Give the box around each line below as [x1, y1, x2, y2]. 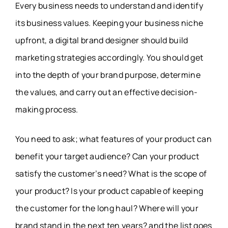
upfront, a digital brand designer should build [15, 35, 188, 46]
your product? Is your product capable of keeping [15, 185, 204, 197]
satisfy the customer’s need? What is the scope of [15, 168, 207, 180]
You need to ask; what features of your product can [15, 133, 212, 145]
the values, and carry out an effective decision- [15, 87, 198, 98]
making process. [15, 104, 78, 116]
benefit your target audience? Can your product [15, 151, 199, 162]
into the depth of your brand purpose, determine [15, 69, 201, 81]
